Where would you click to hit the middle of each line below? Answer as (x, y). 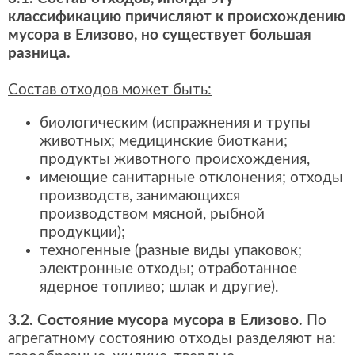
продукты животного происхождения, (175, 160)
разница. (39, 53)
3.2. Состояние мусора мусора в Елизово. (155, 321)
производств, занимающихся (140, 197)
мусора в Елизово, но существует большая (160, 35)
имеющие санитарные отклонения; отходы (191, 178)
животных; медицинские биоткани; (164, 142)
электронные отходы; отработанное (168, 269)
